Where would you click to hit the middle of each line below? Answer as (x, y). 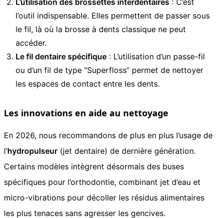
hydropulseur (32, 151)
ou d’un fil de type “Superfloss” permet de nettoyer (109, 70)
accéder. (31, 43)
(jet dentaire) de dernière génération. (127, 151)
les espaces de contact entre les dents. (88, 83)
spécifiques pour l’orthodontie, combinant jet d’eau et (102, 182)
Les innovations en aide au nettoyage (86, 113)
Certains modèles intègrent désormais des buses (94, 166)
